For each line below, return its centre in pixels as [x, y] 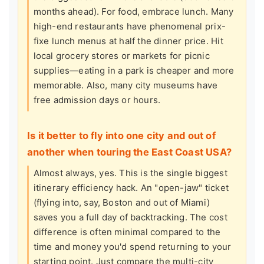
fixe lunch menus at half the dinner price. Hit [128, 41]
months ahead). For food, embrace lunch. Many [133, 11]
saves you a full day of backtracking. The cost [130, 217]
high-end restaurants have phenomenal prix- [129, 26]
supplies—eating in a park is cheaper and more [134, 70]
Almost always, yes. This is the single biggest [130, 173]
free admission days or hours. [97, 100]
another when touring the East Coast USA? [130, 152]
